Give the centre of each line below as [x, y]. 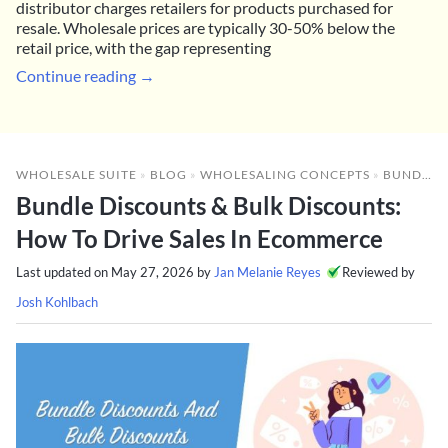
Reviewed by [378, 271]
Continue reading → [85, 75]
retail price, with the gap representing [143, 47]
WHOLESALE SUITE [76, 174]
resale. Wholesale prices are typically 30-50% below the [205, 27]
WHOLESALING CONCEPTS [285, 174]
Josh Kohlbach [57, 301]
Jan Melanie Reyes [267, 271]
